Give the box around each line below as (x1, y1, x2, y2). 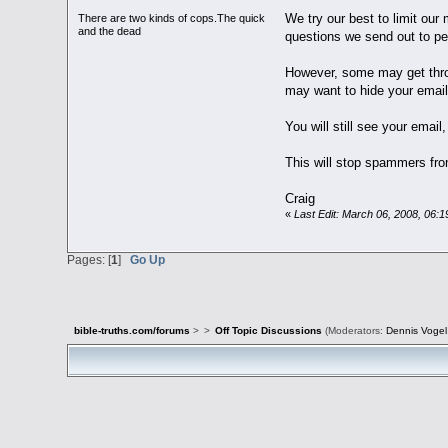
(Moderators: (321, 325, 386, 337)
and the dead (78, 25, 142, 38)
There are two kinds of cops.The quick (78, 12, 266, 25)
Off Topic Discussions (214, 325, 322, 337)
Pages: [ (67, 253, 112, 267)
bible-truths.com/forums (73, 325, 190, 337)
